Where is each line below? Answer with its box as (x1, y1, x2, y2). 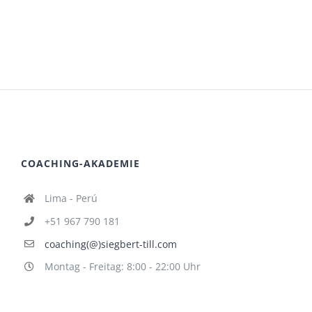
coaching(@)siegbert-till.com (44, 237, 177, 251)
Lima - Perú (44, 192, 97, 205)
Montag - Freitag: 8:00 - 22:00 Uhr (44, 260, 201, 274)
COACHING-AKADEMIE (21, 157, 140, 170)
